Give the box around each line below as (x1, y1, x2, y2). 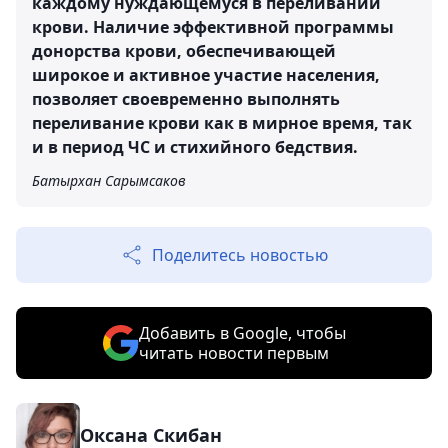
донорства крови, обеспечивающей (32, 39, 336, 62)
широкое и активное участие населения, (32, 63, 380, 86)
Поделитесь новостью (152, 243, 328, 266)
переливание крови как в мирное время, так (32, 111, 412, 134)
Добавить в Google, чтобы (138, 321, 346, 344)
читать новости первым (138, 341, 329, 364)
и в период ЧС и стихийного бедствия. (32, 135, 358, 158)
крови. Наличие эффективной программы (32, 15, 394, 38)
